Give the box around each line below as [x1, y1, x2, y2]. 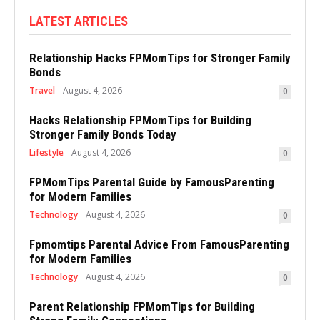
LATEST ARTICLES [29, 12, 128, 29]
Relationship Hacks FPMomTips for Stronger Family [29, 50, 291, 65]
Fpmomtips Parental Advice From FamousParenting [29, 236, 289, 251]
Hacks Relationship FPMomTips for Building [29, 112, 251, 127]
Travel [29, 84, 55, 96]
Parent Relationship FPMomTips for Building [29, 299, 255, 314]
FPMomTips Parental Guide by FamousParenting [29, 174, 274, 189]
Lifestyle [29, 146, 64, 159]
